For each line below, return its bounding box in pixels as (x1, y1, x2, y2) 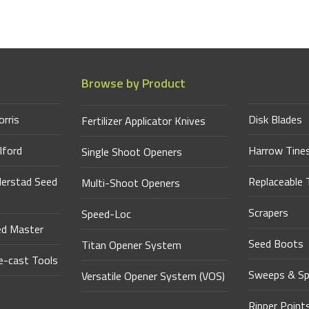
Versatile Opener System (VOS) (81, 267, 226, 284)
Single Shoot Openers (81, 143, 183, 160)
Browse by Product (81, 73, 186, 92)
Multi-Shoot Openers (81, 174, 181, 191)
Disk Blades (248, 110, 302, 128)
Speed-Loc (81, 205, 132, 222)
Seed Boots (248, 235, 303, 252)
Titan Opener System (81, 236, 182, 253)
